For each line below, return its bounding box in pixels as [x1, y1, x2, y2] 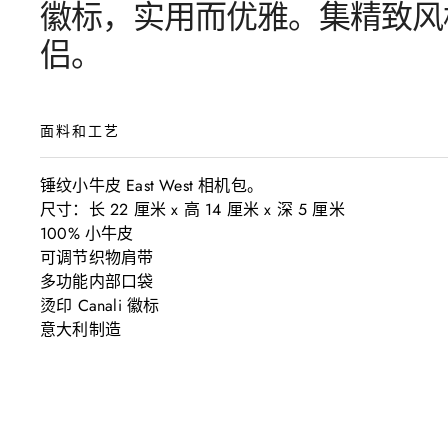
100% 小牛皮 [40, 221, 134, 245]
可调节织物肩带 [40, 245, 154, 269]
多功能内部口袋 [40, 269, 154, 293]
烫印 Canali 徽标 [40, 293, 160, 317]
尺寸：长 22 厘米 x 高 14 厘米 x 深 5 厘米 [40, 197, 345, 221]
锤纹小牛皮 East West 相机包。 [40, 173, 263, 197]
